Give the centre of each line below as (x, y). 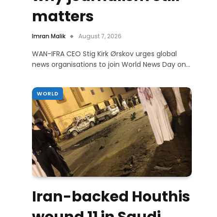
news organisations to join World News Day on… (111, 64)
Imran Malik (49, 36)
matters (63, 16)
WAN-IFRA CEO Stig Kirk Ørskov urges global (104, 54)
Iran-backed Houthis (111, 197)
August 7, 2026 (100, 36)
